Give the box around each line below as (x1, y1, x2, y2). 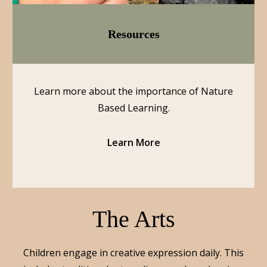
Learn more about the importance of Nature (34, 85, 233, 98)
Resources (107, 27, 160, 41)
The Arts (92, 206, 175, 232)
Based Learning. (97, 101, 170, 114)
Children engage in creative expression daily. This (23, 246, 244, 259)
